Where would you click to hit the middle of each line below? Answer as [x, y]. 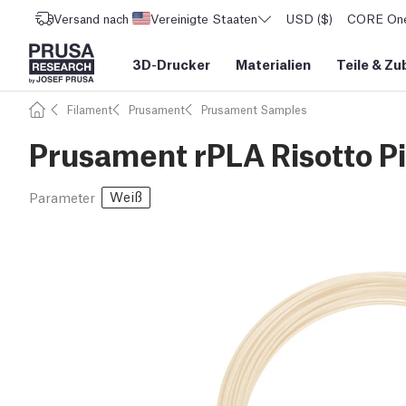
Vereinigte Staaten [204, 18]
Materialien [273, 63]
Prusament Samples [254, 109]
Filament [90, 109]
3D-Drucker [171, 63]
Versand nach [91, 18]
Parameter [62, 197]
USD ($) [309, 18]
